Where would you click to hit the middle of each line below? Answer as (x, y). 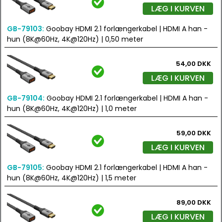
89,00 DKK (194, 202)
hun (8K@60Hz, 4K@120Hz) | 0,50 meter (75, 39)
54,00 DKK (194, 64)
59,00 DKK (194, 133)
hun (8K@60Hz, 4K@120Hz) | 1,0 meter (72, 109)
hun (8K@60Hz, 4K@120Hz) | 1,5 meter (72, 178)
